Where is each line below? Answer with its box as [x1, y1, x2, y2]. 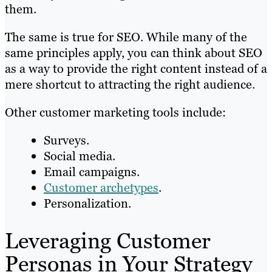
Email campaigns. [44, 163, 140, 180]
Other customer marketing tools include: [5, 104, 226, 120]
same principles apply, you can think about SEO [5, 44, 262, 61]
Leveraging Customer [5, 226, 211, 255]
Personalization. [44, 195, 131, 211]
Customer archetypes [44, 179, 158, 195]
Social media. [44, 148, 115, 164]
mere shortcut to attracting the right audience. [5, 76, 255, 92]
